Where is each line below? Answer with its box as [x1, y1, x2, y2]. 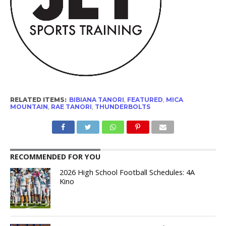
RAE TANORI [50, 103, 92, 111]
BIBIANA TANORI [69, 96, 124, 104]
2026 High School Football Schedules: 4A [60, 167, 195, 178]
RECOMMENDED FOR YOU [10, 152, 100, 162]
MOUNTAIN [10, 103, 48, 111]
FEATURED [127, 96, 163, 104]
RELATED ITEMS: [10, 96, 67, 104]
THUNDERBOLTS [94, 103, 150, 111]
